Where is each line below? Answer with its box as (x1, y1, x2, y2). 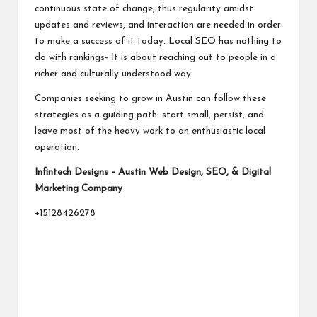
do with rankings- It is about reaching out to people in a (35, 52, 276, 62)
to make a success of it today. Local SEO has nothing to (35, 36, 282, 46)
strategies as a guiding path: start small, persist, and (35, 110, 264, 120)
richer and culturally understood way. (35, 69, 193, 79)
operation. (35, 142, 79, 152)
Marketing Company (35, 183, 122, 193)
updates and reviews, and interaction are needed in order (35, 20, 281, 30)
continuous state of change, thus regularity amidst (35, 4, 253, 13)
